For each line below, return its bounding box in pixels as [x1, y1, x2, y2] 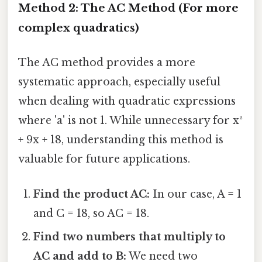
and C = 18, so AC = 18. [33, 206, 150, 220]
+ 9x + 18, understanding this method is [18, 133, 223, 147]
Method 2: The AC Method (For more [18, 1, 239, 15]
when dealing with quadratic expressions [18, 95, 236, 108]
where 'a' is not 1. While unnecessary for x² [18, 114, 243, 127]
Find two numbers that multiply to [33, 230, 226, 243]
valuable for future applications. [18, 153, 190, 166]
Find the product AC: [33, 187, 150, 201]
